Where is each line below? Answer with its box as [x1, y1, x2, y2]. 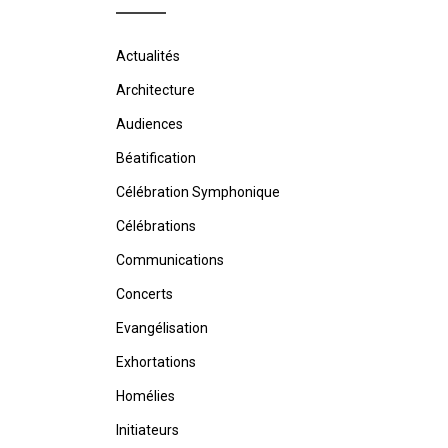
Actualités [116, 48, 180, 64]
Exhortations [116, 354, 196, 370]
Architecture [116, 82, 195, 98]
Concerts [116, 286, 173, 302]
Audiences [116, 116, 183, 132]
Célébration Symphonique [116, 184, 280, 200]
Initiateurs [116, 422, 179, 438]
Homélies [116, 388, 175, 404]
